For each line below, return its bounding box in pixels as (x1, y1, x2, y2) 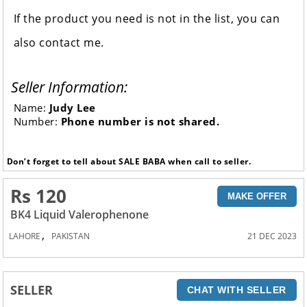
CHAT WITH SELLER (186, 284, 286, 295)
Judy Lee (49, 101, 96, 115)
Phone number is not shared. (60, 114, 220, 129)
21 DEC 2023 (247, 230, 297, 242)
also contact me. (13, 35, 104, 51)
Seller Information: (10, 77, 127, 97)
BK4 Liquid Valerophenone (10, 206, 149, 222)
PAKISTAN (51, 230, 90, 242)
